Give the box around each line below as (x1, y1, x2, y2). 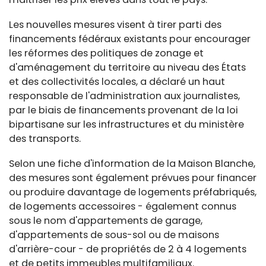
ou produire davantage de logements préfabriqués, (9, 185, 256, 199)
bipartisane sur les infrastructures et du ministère (9, 118, 244, 132)
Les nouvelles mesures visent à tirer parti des (9, 18, 221, 32)
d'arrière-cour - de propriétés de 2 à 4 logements (9, 242, 246, 256)
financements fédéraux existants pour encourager (9, 32, 251, 46)
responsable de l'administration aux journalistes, (9, 89, 240, 103)
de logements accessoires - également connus (9, 199, 236, 214)
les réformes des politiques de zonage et (9, 46, 204, 61)
